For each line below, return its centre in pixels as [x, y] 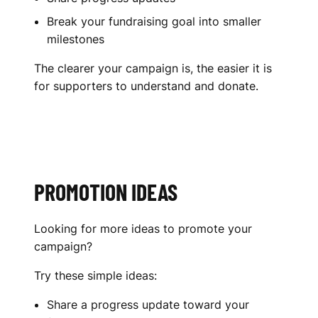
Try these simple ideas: [95, 276]
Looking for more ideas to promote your [143, 229]
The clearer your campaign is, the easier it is [153, 68]
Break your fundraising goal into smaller [154, 22]
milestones [76, 39]
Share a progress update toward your [148, 305]
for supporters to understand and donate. [146, 86]
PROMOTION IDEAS [106, 192]
